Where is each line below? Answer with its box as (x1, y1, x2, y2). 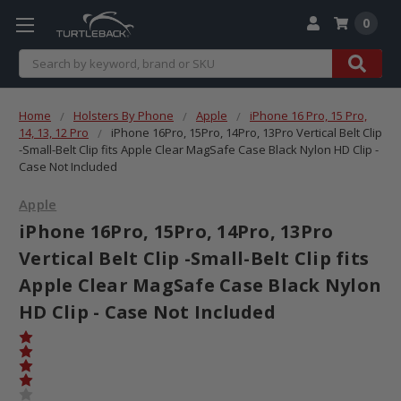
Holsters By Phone (73, 107, 174, 124)
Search (19, 49, 58, 67)
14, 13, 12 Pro (19, 124, 89, 141)
